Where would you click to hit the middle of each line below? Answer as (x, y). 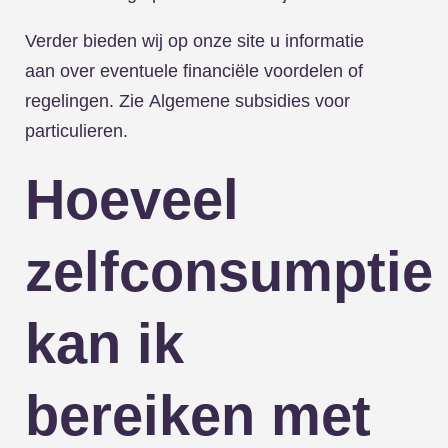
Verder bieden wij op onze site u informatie (194, 41)
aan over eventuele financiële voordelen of (194, 71)
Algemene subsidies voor (249, 101)
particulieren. (76, 131)
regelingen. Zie (87, 101)
